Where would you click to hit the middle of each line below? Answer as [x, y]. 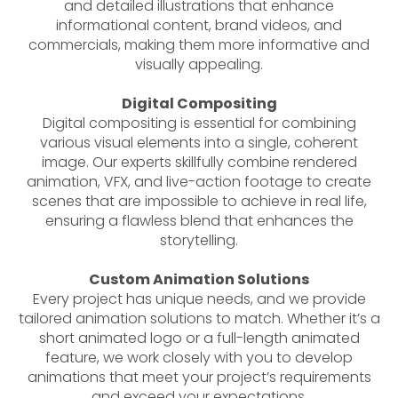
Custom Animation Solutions [199, 279]
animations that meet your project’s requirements [199, 377]
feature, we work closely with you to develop [199, 357]
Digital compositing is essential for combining [199, 123]
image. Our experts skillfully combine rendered [199, 162]
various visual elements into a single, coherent [199, 142]
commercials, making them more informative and [199, 44]
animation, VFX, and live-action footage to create [199, 181]
